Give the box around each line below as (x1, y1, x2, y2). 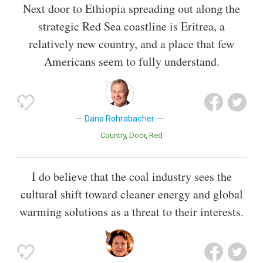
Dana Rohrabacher (85, 114, 155, 124)
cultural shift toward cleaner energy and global (20, 186, 243, 202)
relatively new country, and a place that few (29, 36, 234, 52)
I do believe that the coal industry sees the (31, 168, 232, 184)
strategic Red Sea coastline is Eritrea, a (38, 18, 225, 35)
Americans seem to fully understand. (43, 53, 220, 70)
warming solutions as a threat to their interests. (19, 203, 244, 220)
